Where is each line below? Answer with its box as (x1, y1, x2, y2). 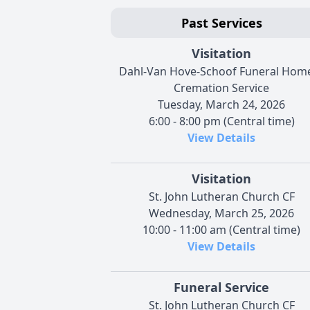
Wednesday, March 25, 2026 (149, 205, 294, 221)
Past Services (181, 14, 262, 31)
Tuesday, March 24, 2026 (158, 96, 285, 112)
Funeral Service (174, 278, 269, 295)
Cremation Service (174, 80, 269, 95)
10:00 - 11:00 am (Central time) (143, 221, 300, 237)
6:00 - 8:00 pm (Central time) (148, 113, 295, 129)
